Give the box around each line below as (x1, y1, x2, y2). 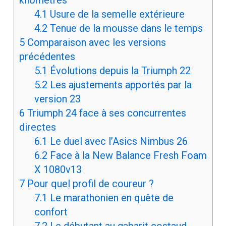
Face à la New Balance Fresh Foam (47, 149, 207, 162)
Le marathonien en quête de (47, 192, 174, 204)
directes (19, 121, 56, 134)
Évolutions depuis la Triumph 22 (47, 65, 191, 77)
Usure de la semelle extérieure (47, 8, 185, 21)
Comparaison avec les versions (24, 36, 166, 49)
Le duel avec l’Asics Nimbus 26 (47, 135, 188, 148)
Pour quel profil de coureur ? (24, 178, 154, 190)
